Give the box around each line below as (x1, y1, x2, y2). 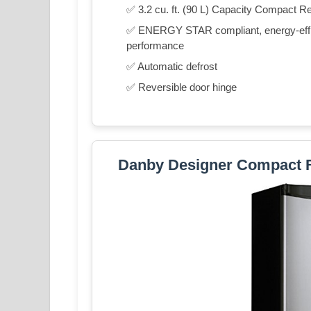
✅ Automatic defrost (126, 60, 217, 72)
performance (126, 39, 184, 51)
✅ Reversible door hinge (126, 81, 237, 93)
